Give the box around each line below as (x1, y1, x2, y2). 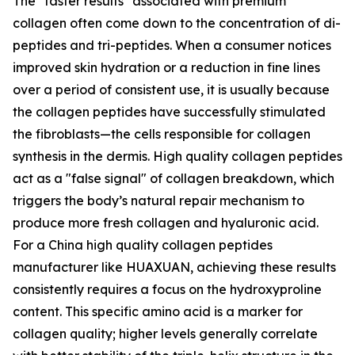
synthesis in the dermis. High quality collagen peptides (13, 148, 342, 164)
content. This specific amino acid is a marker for (13, 303, 303, 319)
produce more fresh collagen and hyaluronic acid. (13, 215, 319, 231)
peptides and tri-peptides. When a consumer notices (13, 37, 331, 53)
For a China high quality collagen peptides (13, 237, 273, 253)
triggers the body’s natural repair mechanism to (13, 193, 304, 208)
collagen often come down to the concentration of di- (13, 15, 341, 31)
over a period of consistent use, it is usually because (13, 82, 330, 97)
